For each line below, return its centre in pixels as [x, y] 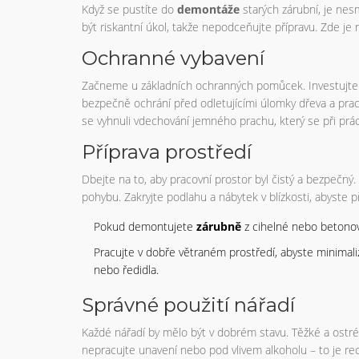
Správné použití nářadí [188, 305]
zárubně [219, 226]
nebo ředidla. [126, 269]
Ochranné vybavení [173, 58]
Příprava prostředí [167, 151]
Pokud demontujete [145, 226]
